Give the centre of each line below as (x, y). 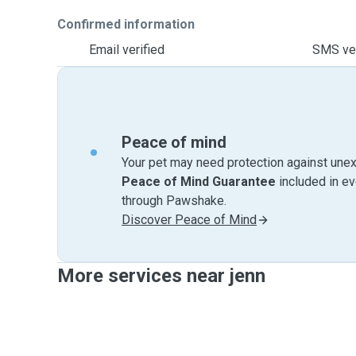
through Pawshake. (174, 201)
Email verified (127, 50)
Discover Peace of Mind (189, 220)
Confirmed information (126, 24)
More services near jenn (161, 276)
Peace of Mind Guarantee (199, 182)
